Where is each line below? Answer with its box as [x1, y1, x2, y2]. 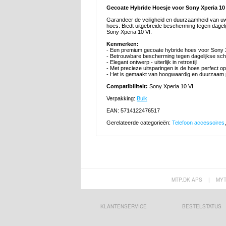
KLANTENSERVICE [100, 203, 147, 210]
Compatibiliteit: [106, 83, 149, 90]
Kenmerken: [106, 41, 139, 47]
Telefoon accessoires [172, 120, 224, 126]
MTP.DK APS [171, 176, 202, 184]
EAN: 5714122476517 [106, 107, 160, 114]
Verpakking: [106, 95, 137, 102]
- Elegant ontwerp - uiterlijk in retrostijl [106, 59, 197, 66]
